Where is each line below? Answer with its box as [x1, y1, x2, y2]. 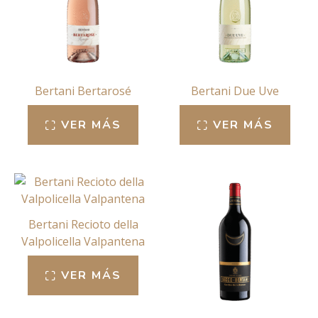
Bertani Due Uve [191, 82, 279, 99]
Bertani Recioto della [28, 216, 138, 233]
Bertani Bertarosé [35, 82, 131, 99]
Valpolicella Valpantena [21, 234, 145, 250]
